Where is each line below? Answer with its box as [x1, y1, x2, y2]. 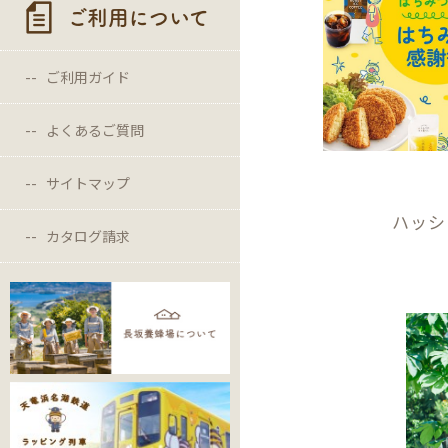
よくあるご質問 [46, 119, 144, 140]
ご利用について [67, 6, 209, 28]
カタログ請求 [46, 225, 130, 246]
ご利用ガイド [46, 66, 130, 87]
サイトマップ [46, 172, 130, 193]
